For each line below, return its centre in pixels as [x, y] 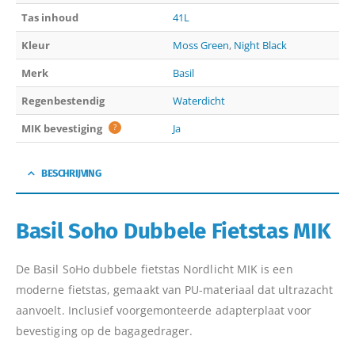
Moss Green [201, 45]
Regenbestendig [63, 100]
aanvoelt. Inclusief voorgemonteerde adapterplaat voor [164, 311]
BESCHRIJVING [71, 173]
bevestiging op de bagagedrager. [105, 331]
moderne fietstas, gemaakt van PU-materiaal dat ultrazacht [174, 290]
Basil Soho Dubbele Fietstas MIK [174, 231]
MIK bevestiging [63, 128]
